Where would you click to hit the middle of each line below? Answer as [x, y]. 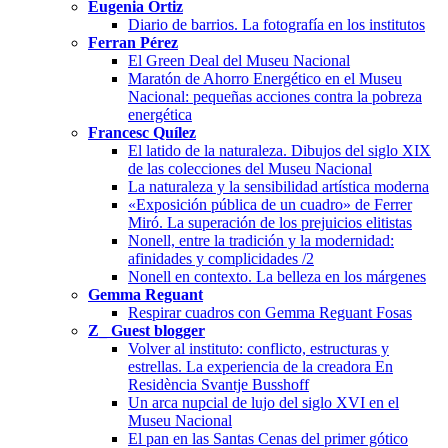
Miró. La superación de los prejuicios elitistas [270, 222]
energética [160, 114]
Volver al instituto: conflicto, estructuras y [258, 348]
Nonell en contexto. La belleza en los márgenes [277, 276]
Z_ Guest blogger [146, 330]
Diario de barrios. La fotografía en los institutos [276, 24]
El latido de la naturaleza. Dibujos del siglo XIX [279, 150]
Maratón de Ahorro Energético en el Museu [265, 78]
